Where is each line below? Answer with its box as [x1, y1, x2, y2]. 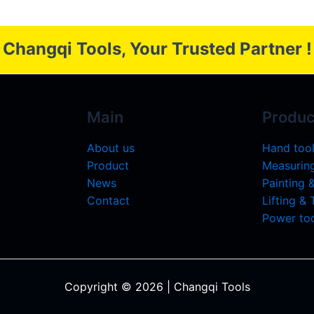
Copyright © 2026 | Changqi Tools [64, 280, 250, 294]
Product [87, 158, 129, 172]
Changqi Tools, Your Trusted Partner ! [2, 38, 312, 59]
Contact [87, 193, 130, 207]
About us [87, 141, 135, 155]
